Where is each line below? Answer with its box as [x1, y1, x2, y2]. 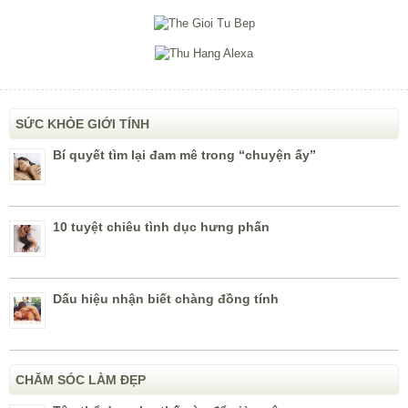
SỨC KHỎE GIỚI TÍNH [15, 117, 149, 132]
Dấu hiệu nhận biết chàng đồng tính [53, 291, 279, 307]
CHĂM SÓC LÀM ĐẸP [15, 372, 146, 388]
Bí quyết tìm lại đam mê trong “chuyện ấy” [53, 148, 316, 163]
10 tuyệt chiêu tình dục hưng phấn [53, 219, 270, 235]
